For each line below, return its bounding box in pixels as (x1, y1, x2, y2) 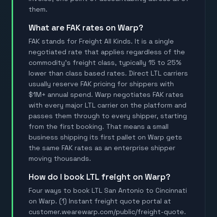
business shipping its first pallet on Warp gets (29, 133, 182, 142)
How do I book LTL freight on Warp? (34, 171, 170, 183)
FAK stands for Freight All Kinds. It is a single (29, 37, 174, 46)
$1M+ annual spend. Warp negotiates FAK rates (29, 90, 184, 99)
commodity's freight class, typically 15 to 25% (29, 58, 181, 67)
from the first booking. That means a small (29, 122, 169, 131)
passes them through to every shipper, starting (29, 111, 187, 121)
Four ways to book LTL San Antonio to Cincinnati (29, 186, 187, 195)
